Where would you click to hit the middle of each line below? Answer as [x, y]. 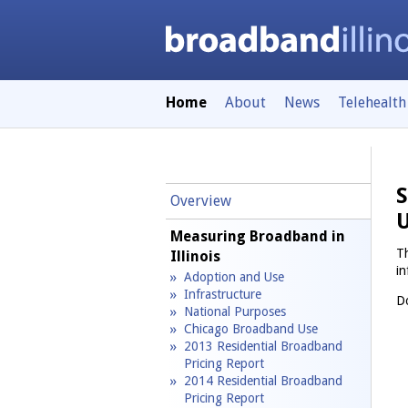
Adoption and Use [234, 276]
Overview [200, 201]
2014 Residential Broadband [263, 380]
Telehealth [372, 102]
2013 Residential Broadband [263, 346]
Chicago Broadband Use [251, 328]
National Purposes [235, 311]
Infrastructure [223, 294]
